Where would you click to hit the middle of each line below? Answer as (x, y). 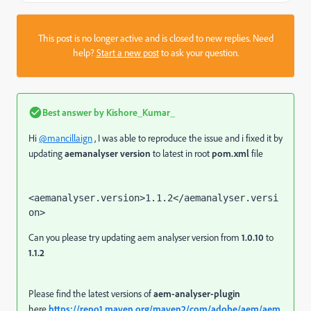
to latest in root (181, 153)
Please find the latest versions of (91, 294)
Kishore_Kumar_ (140, 112)
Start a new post (127, 53)
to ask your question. (199, 53)
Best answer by (73, 112)
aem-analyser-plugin (197, 293)
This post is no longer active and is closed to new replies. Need (155, 38)
